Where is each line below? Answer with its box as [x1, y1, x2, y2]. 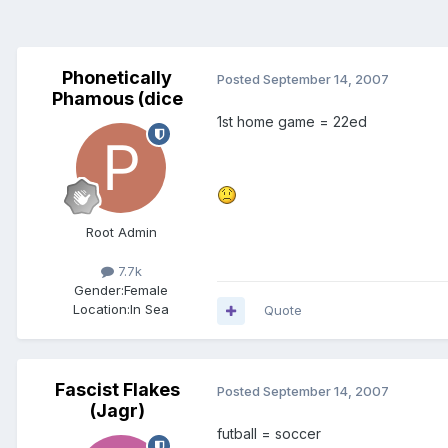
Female [124, 282, 168, 299]
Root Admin [85, 224, 157, 241]
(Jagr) [89, 400, 145, 422]
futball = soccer [217, 425, 321, 443]
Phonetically [62, 67, 172, 89]
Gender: [74, 282, 124, 299]
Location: [73, 301, 130, 318]
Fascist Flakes [54, 379, 180, 401]
